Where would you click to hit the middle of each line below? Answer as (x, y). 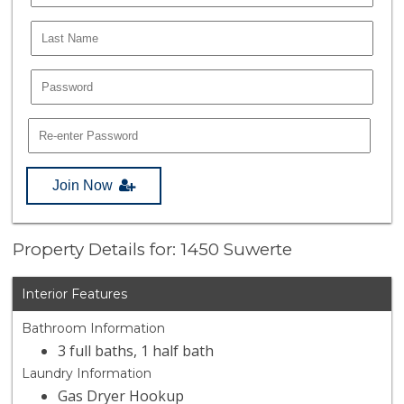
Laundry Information (87, 374)
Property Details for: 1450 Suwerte (153, 250)
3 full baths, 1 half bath (136, 351)
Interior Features (75, 294)
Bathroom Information (94, 329)
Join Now (83, 185)
